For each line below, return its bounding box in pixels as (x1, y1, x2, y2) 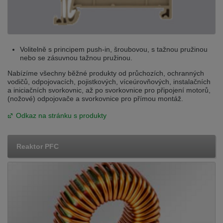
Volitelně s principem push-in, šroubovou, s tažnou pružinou (20, 45, 208, 54)
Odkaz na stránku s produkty (16, 111, 107, 120)
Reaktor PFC (16, 142, 59, 150)
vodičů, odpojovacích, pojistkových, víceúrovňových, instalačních (7, 78, 211, 86)
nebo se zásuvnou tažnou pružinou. (20, 54, 132, 62)
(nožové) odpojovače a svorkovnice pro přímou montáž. (7, 95, 183, 103)
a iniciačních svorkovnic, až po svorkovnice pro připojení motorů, (7, 86, 211, 95)
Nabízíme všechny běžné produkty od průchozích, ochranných (7, 69, 204, 78)
